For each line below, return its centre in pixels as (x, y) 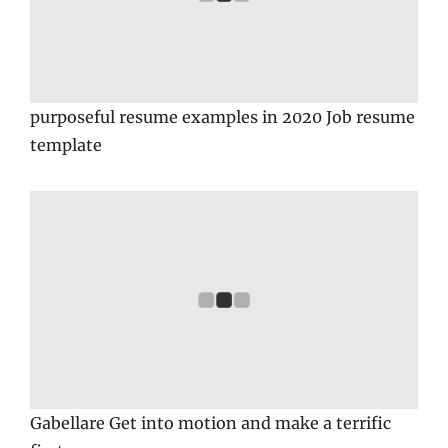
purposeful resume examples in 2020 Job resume (222, 117)
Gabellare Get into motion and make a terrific (210, 423)
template (66, 145)
